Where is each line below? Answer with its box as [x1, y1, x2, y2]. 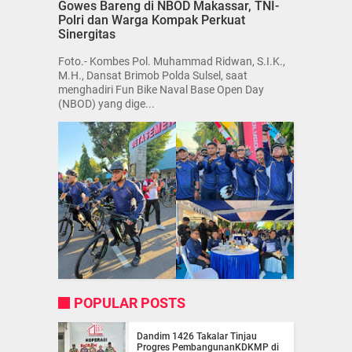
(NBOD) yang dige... [58, 97, 155, 111]
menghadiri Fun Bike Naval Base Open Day [58, 83, 264, 97]
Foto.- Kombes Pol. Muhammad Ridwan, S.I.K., [58, 55, 285, 68]
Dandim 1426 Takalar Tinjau [137, 330, 257, 342]
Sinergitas [58, 26, 115, 42]
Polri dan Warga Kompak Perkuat [58, 12, 245, 27]
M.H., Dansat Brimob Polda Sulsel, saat [58, 69, 247, 82]
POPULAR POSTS [74, 294, 185, 311]
